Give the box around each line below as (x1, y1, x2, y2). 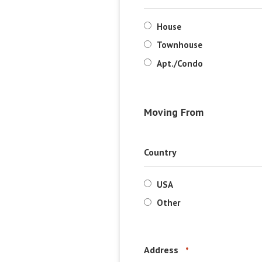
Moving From (144, 105, 204, 119)
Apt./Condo (157, 57, 204, 69)
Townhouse (157, 39, 203, 50)
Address (144, 244, 179, 256)
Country (144, 146, 177, 158)
